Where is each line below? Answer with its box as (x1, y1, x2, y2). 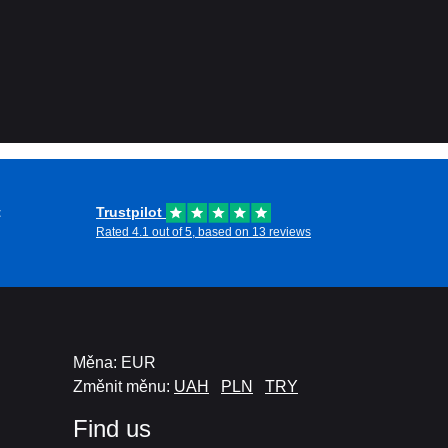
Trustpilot (96, 204, 166, 220)
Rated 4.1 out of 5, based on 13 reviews (96, 225, 311, 239)
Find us (73, 415, 151, 442)
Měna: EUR (73, 354, 156, 371)
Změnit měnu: (73, 378, 174, 395)
